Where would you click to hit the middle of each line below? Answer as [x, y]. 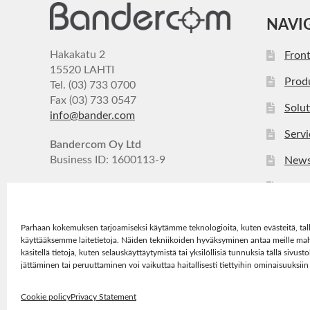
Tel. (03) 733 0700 [93, 85]
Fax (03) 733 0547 [93, 101]
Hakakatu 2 [77, 55]
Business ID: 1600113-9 [108, 160]
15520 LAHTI [82, 70]
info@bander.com [92, 116]
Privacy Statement [103, 297]
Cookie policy [46, 297]
